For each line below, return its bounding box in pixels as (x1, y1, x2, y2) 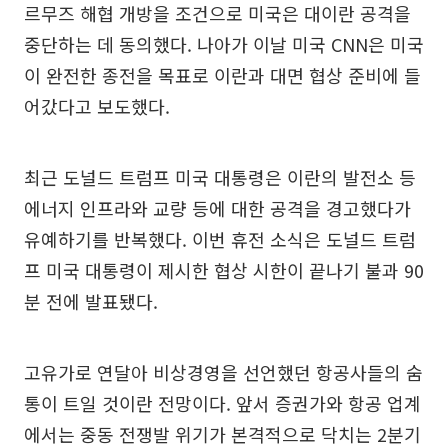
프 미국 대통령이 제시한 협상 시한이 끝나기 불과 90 (24, 256, 424, 283)
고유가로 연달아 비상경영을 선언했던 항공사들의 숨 (24, 358, 423, 385)
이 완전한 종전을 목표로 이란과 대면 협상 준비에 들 (24, 61, 421, 88)
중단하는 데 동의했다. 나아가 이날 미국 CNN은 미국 (24, 30, 424, 57)
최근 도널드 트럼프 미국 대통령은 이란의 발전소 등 (24, 163, 416, 190)
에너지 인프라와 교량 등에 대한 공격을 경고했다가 (24, 194, 411, 221)
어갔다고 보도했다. (24, 92, 170, 119)
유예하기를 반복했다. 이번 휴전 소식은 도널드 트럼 (24, 225, 416, 252)
